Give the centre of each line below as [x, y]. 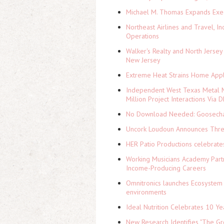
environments [146, 192]
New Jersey [143, 60]
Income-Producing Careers [166, 168]
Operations [142, 36]
